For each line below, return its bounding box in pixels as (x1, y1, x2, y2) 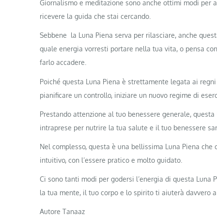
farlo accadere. (40, 58, 86, 67)
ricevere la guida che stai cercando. (40, 12, 151, 21)
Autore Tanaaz (40, 207, 85, 216)
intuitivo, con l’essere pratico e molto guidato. (40, 155, 182, 164)
